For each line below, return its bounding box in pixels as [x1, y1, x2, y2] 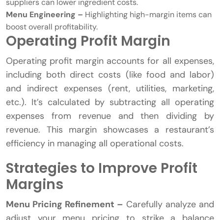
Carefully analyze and [123, 198, 214, 211]
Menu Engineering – [6, 9, 83, 20]
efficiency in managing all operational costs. [6, 137, 184, 150]
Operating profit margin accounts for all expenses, [6, 55, 214, 67]
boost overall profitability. [6, 22, 98, 32]
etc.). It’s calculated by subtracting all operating [6, 96, 214, 109]
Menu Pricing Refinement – [6, 198, 123, 211]
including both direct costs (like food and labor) [6, 69, 214, 81]
